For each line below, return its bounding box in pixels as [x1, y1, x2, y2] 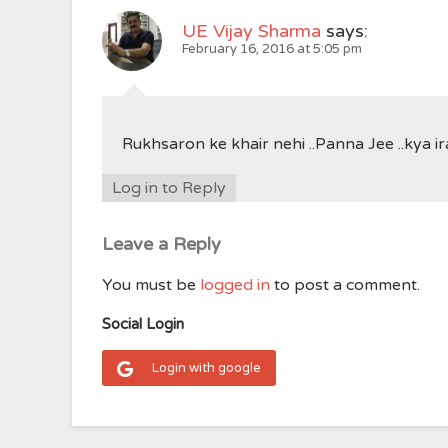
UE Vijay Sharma [182, 20, 321, 42]
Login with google [152, 360, 261, 376]
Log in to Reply [112, 178, 226, 198]
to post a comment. [270, 275, 420, 295]
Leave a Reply [102, 233, 221, 255]
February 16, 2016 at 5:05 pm [182, 41, 362, 57]
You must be [102, 275, 200, 295]
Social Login [102, 315, 184, 333]
